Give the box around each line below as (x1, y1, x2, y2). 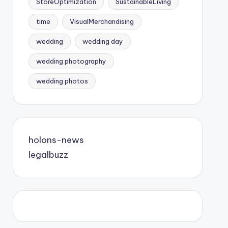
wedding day (82, 37, 123, 45)
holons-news (28, 134, 84, 146)
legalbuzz (28, 149, 68, 160)
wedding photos (36, 77, 88, 85)
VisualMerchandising (69, 17, 134, 25)
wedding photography (36, 57, 106, 65)
